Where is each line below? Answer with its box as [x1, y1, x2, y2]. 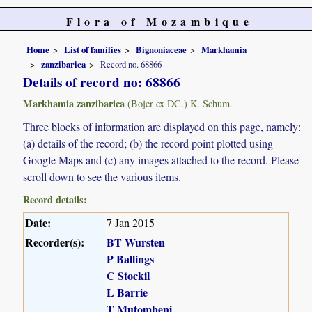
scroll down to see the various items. [23, 169, 182, 185]
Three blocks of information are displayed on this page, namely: [23, 119, 302, 134]
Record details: [23, 192, 88, 208]
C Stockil [107, 267, 150, 284]
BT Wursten [107, 234, 166, 251]
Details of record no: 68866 [23, 72, 181, 93]
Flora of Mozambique [65, 13, 253, 29]
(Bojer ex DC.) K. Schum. [125, 97, 233, 111]
